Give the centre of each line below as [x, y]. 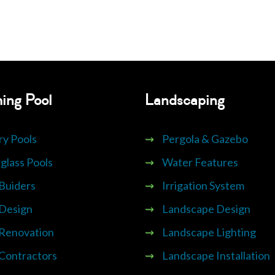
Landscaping [185, 100]
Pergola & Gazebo [205, 138]
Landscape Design [206, 208]
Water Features [200, 162]
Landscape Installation [216, 255]
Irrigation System [203, 185]
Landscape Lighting [209, 232]
